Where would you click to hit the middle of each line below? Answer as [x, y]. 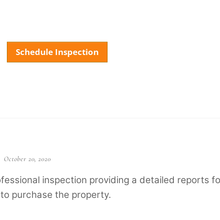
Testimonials [140, 93]
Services [85, 93]
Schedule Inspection [57, 52]
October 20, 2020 [27, 159]
